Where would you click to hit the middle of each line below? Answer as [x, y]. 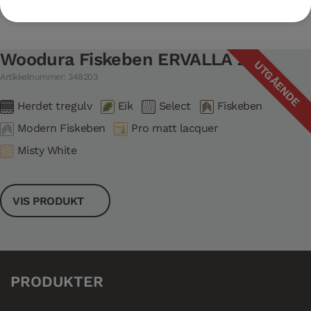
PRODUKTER [57, 282]
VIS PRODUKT [50, 201]
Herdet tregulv [54, 106]
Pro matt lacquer [175, 128]
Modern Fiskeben [61, 128]
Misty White [47, 151]
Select [175, 106]
